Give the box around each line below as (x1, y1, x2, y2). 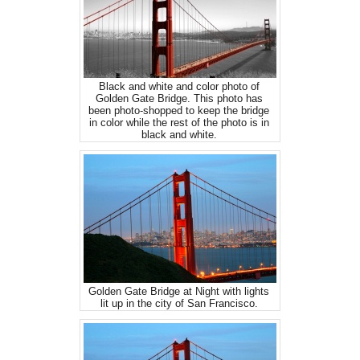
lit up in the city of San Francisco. (100, 297, 258, 309)
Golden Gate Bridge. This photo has (95, 92, 263, 104)
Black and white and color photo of (98, 80, 260, 92)
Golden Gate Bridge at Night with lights (88, 285, 269, 297)
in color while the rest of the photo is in (88, 117, 269, 129)
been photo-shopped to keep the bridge (88, 104, 269, 117)
